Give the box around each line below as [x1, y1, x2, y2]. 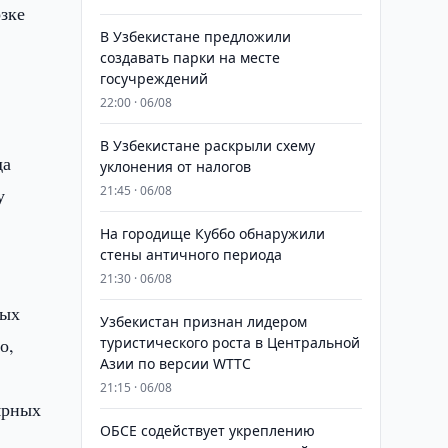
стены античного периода [99, 245, 282, 264]
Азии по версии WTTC [99, 354, 251, 373]
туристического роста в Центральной [99, 333, 360, 352]
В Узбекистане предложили [99, 27, 291, 46]
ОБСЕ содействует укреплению [99, 421, 315, 440]
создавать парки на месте [99, 48, 280, 67]
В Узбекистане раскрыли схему [99, 136, 315, 155]
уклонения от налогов [99, 157, 251, 176]
